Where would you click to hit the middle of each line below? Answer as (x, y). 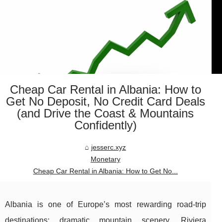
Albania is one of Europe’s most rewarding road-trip (106, 205)
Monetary (105, 159)
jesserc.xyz (109, 147)
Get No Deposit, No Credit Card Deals (105, 102)
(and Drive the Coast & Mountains (106, 113)
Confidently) (105, 125)
